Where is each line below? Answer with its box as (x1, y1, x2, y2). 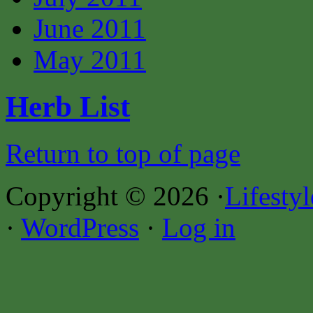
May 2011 (34, 45, 146, 75)
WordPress (21, 212, 139, 242)
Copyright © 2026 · (6, 180, 225, 211)
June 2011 (34, 13, 146, 43)
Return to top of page (6, 138, 240, 168)
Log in (162, 212, 235, 242)
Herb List (6, 89, 130, 123)
